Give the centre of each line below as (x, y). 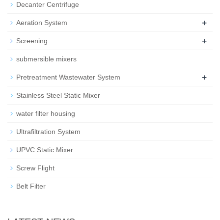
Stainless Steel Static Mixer (58, 96)
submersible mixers (46, 59)
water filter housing (46, 114)
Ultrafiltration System (48, 132)
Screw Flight (35, 168)
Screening (32, 41)
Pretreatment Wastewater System (68, 77)
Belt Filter (31, 186)
